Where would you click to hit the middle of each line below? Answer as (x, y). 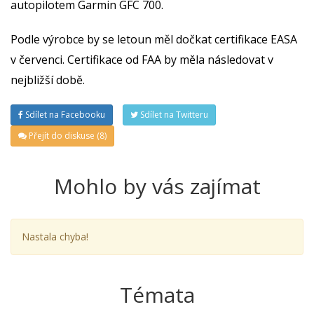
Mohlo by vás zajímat (157, 186)
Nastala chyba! (55, 237)
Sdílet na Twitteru (173, 115)
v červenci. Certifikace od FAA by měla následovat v (142, 60)
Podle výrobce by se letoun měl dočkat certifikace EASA (154, 40)
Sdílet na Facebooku (64, 115)
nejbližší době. (48, 80)
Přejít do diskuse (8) (67, 136)
